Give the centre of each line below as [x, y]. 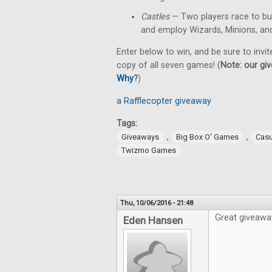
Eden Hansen [153, 221]
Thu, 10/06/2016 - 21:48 [157, 203]
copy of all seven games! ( [168, 66]
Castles [155, 17]
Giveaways [140, 137]
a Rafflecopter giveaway [164, 101]
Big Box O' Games [207, 137]
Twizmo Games [149, 151]
